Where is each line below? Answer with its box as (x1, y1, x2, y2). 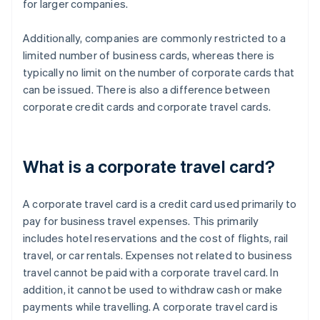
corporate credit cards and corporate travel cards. (23, 99, 271, 114)
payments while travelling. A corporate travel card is (23, 299, 279, 314)
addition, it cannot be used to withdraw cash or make (23, 282, 283, 297)
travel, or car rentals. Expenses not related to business (23, 248, 293, 263)
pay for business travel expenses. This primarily (23, 214, 259, 229)
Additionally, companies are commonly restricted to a (23, 31, 286, 46)
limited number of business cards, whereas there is (23, 48, 275, 63)
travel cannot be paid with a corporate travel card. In (23, 265, 279, 280)
